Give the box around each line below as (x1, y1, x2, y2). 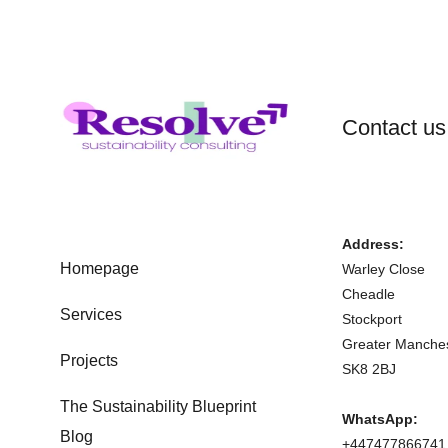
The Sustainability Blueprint (60, 398, 256, 415)
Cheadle (342, 286, 395, 302)
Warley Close (342, 261, 425, 277)
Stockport (342, 311, 402, 327)
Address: (342, 236, 404, 252)
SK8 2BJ (342, 361, 396, 377)
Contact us (342, 115, 446, 140)
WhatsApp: (342, 411, 418, 427)
